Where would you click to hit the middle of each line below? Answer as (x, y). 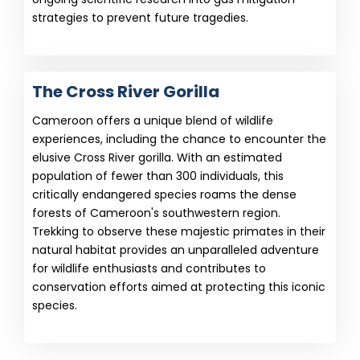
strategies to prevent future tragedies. (140, 18)
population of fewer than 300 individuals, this (158, 176)
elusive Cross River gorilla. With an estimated (157, 157)
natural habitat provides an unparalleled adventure (176, 250)
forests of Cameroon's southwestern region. (156, 213)
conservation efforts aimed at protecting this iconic (179, 287)
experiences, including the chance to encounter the (179, 139)
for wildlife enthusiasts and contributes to (149, 268)
